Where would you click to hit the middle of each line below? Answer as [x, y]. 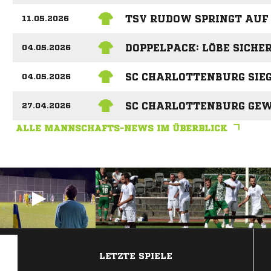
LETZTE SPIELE [136, 256]
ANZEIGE [135, 235]
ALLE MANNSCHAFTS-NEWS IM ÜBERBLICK [121, 129]
